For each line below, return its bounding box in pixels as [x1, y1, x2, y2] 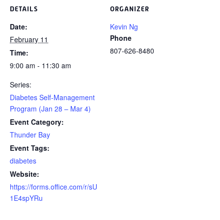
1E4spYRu [10, 193, 43, 203]
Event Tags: [10, 143, 50, 153]
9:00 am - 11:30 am [10, 60, 71, 70]
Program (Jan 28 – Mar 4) [10, 104, 91, 113]
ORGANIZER [110, 5, 149, 13]
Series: [10, 80, 31, 89]
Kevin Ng [110, 22, 138, 31]
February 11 [10, 34, 48, 44]
